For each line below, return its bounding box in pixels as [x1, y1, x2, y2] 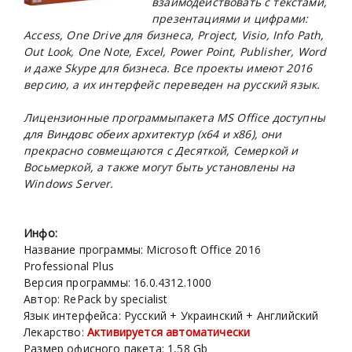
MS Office [216, 110, 269, 126]
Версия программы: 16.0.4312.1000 [24, 275, 212, 291]
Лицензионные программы [24, 110, 176, 126]
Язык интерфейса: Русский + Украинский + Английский [24, 308, 319, 324]
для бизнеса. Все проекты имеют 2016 [96, 60, 313, 76]
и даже [24, 60, 62, 76]
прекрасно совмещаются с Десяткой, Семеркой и [24, 143, 299, 159]
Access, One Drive [24, 27, 120, 43]
